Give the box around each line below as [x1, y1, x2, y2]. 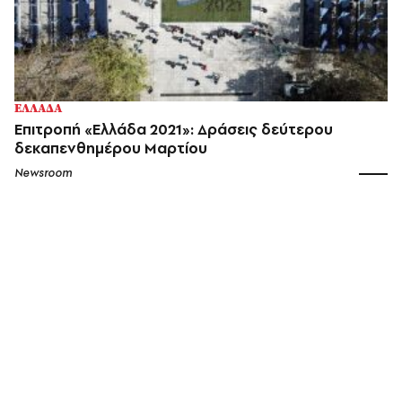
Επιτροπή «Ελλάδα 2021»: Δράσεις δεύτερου [14, 119, 333, 140]
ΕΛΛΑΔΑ [14, 100, 62, 118]
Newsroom [14, 165, 72, 181]
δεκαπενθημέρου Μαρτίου [14, 138, 207, 159]
